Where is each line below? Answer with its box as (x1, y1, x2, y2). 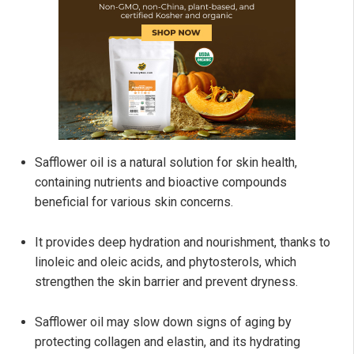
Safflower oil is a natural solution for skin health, (35, 154, 297, 170)
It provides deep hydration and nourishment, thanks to (35, 234, 330, 250)
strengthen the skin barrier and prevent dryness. (35, 273, 298, 289)
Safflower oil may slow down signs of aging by (35, 314, 292, 330)
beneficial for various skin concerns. (35, 194, 233, 209)
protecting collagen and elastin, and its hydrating (35, 333, 300, 349)
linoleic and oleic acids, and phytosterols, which (35, 254, 296, 269)
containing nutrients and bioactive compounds (35, 174, 287, 190)
